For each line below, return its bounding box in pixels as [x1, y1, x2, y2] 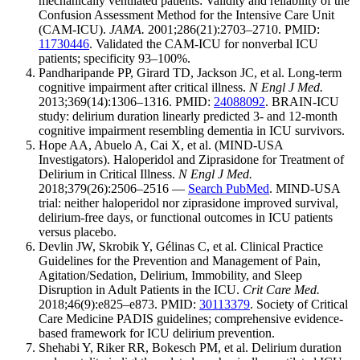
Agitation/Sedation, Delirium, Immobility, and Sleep [39, 268, 302, 282]
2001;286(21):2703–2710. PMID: [145, 22, 320, 36]
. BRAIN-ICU [265, 94, 339, 108]
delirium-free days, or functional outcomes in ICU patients [39, 210, 333, 224]
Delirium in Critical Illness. [39, 166, 178, 181]
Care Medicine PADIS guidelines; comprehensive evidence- [39, 311, 343, 325]
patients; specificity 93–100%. [39, 51, 190, 65]
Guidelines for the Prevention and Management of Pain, [39, 253, 321, 268]
